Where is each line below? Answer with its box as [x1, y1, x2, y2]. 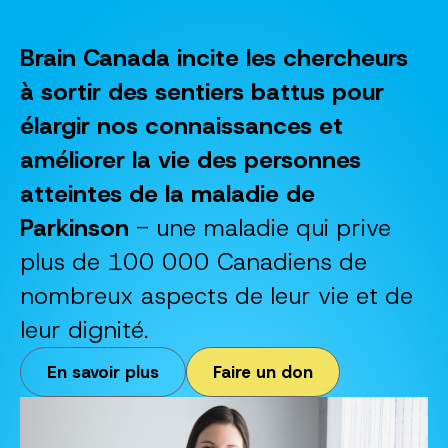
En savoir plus [47, 360, 159, 383]
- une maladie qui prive [129, 212, 391, 244]
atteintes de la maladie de [20, 178, 315, 210]
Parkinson [20, 212, 129, 244]
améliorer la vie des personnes [20, 144, 361, 176]
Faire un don [213, 360, 313, 383]
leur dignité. [20, 314, 149, 346]
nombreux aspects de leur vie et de [20, 280, 413, 312]
